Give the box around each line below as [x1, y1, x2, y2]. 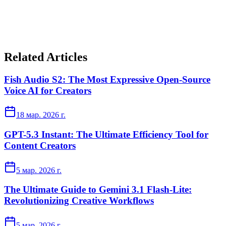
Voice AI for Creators [4, 85, 91, 96]
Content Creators [4, 140, 76, 151]
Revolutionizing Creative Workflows [4, 195, 154, 206]
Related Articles [4, 50, 87, 64]
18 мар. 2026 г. [16, 110, 66, 120]
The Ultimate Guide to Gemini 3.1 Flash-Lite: [4, 184, 192, 195]
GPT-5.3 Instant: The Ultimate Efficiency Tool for [4, 129, 208, 140]
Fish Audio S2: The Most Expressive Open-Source [4, 74, 210, 85]
